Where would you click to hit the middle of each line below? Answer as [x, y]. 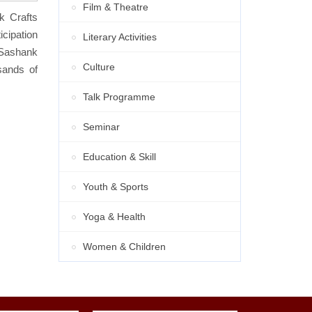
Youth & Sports [115, 187]
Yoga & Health [114, 217]
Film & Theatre [115, 7]
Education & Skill [119, 157]
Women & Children [124, 247]
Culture [99, 67]
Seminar [101, 127]
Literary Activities [119, 37]
